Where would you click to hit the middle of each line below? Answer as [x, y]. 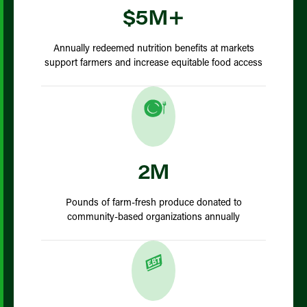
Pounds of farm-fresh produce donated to [153, 202]
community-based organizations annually [153, 216]
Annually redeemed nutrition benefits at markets [153, 48]
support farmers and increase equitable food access [153, 62]
